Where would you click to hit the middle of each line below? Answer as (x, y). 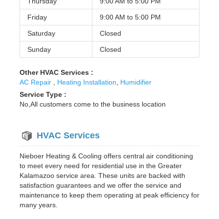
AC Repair (36, 82)
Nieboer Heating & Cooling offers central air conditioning (106, 156)
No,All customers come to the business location (93, 104)
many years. (39, 205)
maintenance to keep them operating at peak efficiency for (109, 195)
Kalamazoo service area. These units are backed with (102, 175)
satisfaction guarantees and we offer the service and (100, 185)
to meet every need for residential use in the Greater (101, 165)
